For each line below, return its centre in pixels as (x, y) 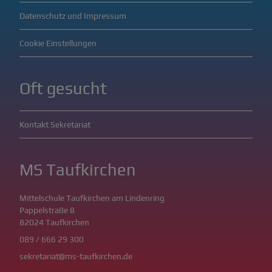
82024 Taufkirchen (54, 222)
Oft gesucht (63, 88)
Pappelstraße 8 (47, 210)
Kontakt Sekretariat (55, 124)
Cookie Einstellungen (58, 43)
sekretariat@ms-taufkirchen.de (76, 256)
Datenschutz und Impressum (73, 16)
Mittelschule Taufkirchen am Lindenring (92, 198)
